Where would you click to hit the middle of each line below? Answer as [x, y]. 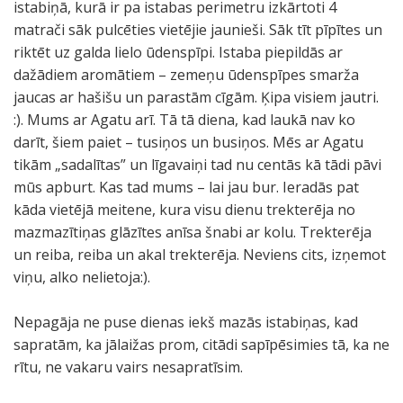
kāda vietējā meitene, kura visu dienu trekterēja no [184, 210]
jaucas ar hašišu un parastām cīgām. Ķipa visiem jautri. [196, 97]
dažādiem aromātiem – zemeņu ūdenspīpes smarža [186, 75]
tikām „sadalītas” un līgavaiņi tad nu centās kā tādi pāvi [197, 165]
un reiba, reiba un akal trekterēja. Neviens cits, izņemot [200, 255]
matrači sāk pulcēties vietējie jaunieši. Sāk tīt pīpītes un [198, 30]
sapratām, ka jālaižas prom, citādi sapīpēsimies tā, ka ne [201, 345]
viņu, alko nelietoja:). [82, 277]
